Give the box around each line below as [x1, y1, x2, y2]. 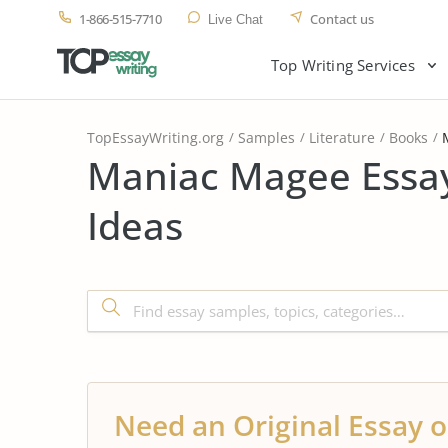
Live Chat [208, 12, 263, 27]
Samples [238, 128, 295, 147]
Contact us [310, 10, 374, 28]
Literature [309, 128, 375, 147]
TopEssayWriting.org [87, 128, 224, 147]
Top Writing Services [270, 55, 415, 75]
